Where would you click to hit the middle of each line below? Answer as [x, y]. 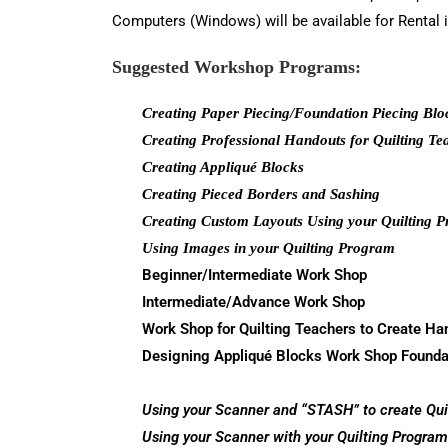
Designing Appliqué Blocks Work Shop [269, 356]
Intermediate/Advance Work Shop [253, 302]
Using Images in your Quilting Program [268, 248]
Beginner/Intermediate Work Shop [254, 275]
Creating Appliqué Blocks [223, 167]
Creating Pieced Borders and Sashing [261, 194]
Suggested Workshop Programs [233, 67]
